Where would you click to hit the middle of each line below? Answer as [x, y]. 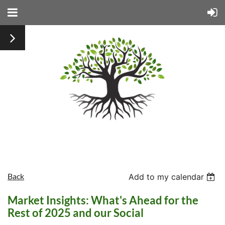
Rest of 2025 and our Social [76, 212]
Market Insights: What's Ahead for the [103, 200]
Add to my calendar [166, 177]
